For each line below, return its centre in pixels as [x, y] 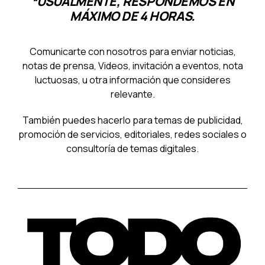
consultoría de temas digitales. [132, 148]
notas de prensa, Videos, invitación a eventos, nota [132, 65]
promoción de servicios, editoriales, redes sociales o [132, 134]
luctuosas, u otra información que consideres [132, 80]
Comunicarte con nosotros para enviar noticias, [132, 51]
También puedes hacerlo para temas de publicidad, [132, 120]
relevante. [132, 94]
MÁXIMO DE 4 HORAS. [132, 15]
